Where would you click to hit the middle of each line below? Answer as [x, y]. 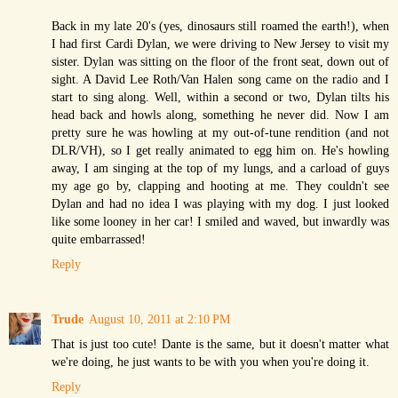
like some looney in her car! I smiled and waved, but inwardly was [220, 221]
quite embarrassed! [99, 239]
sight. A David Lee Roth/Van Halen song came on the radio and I [220, 79]
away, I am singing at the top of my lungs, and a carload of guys [220, 167]
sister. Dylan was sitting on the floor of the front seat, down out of [220, 61]
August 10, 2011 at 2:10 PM [159, 318]
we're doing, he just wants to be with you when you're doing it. [211, 361]
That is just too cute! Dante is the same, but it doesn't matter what [220, 343]
